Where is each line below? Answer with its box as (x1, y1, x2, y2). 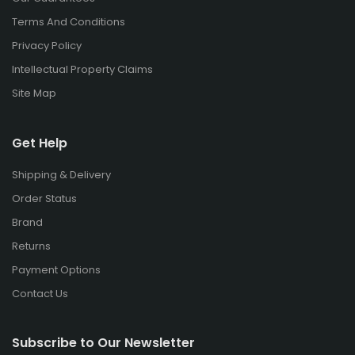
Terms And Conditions (12, 13, 125, 29)
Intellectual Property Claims (12, 61, 153, 77)
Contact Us (12, 285, 68, 301)
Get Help (12, 133, 67, 152)
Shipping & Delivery (12, 166, 111, 182)
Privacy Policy (12, 37, 82, 53)
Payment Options (12, 261, 101, 277)
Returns (12, 238, 51, 254)
